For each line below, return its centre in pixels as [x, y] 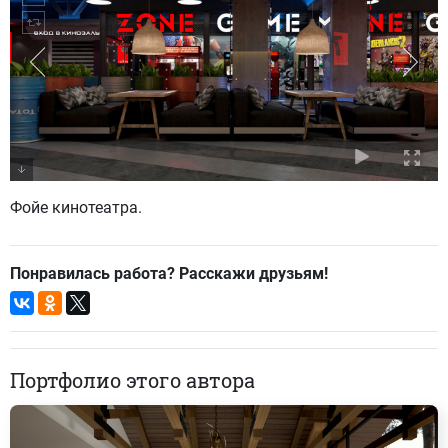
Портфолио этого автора [132, 379]
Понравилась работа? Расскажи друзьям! [169, 273]
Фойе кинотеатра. [76, 207]
